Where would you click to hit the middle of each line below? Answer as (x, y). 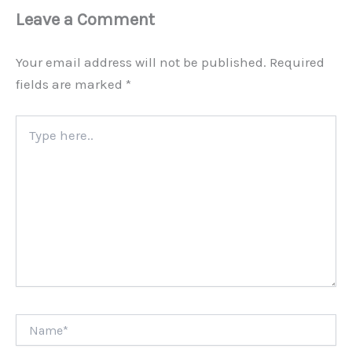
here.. (28, 137)
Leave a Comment (85, 20)
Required (297, 62)
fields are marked (71, 84)
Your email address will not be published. (141, 62)
